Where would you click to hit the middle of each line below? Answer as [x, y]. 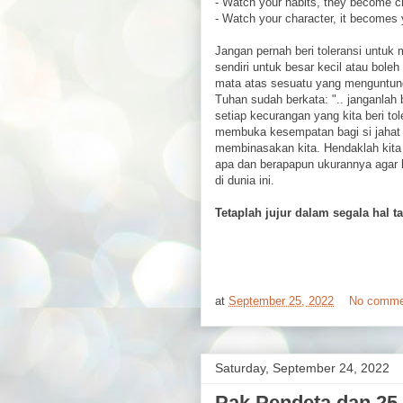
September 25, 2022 [281, 301]
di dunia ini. [245, 180]
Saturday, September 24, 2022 [302, 368]
